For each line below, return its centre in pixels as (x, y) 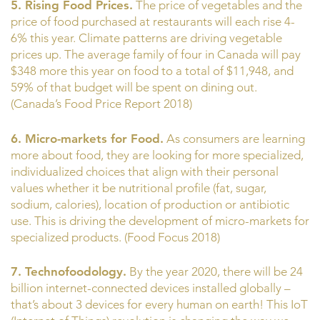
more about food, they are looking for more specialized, (157, 155)
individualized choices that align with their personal (145, 171)
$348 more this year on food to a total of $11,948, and (152, 71)
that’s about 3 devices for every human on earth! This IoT (159, 305)
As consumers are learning (234, 138)
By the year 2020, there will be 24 (215, 272)
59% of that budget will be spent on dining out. (134, 87)
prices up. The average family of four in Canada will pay (156, 55)
